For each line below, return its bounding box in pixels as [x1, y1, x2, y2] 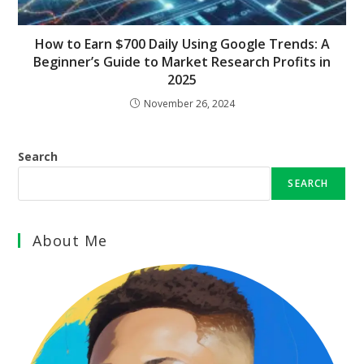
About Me [32, 231, 108, 251]
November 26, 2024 [143, 97, 235, 111]
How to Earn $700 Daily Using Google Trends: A [34, 35, 330, 54]
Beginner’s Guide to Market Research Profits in [33, 53, 331, 71]
